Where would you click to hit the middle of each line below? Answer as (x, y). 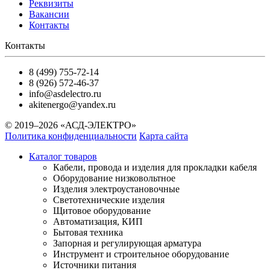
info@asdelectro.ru (65, 94)
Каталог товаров (63, 157)
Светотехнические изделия (109, 200)
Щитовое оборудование (102, 211)
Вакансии (49, 14)
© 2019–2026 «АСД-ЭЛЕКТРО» (71, 125)
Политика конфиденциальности (71, 136)
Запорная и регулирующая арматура (127, 243)
